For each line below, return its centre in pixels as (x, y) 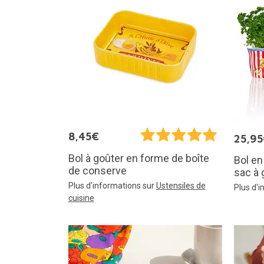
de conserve (97, 170)
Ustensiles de (181, 185)
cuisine (81, 198)
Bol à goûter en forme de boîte (138, 158)
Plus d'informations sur (112, 185)
